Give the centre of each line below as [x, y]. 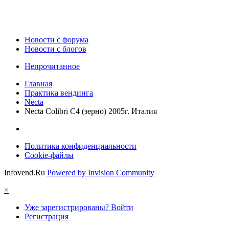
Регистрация [47, 217]
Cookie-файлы [49, 155]
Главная [38, 84]
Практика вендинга [59, 93]
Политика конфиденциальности [81, 146]
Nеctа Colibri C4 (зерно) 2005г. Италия [91, 111]
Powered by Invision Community [101, 173]
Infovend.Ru [25, 173]
